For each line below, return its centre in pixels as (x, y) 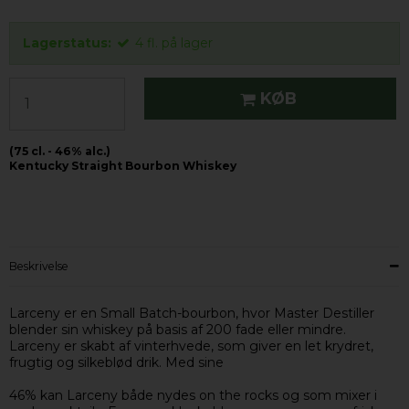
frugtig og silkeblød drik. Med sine (116, 363)
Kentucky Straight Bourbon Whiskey (123, 166)
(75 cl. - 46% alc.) (60, 152)
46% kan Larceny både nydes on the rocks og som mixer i (193, 396)
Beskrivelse (39, 267)
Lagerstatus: (67, 43)
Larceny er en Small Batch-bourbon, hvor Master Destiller (192, 314)
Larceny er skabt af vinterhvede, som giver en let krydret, (191, 346)
